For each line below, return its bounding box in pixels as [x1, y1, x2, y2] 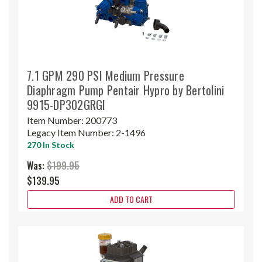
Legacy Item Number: [27, 126, 116, 138]
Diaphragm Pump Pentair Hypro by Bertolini [27, 81, 225, 99]
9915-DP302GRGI [27, 95, 106, 113]
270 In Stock [27, 139, 74, 150]
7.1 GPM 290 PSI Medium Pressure [27, 66, 184, 84]
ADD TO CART [109, 192, 153, 205]
